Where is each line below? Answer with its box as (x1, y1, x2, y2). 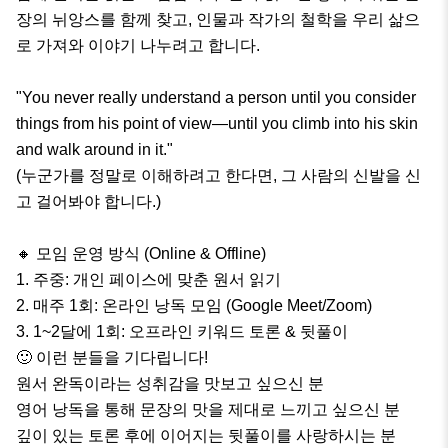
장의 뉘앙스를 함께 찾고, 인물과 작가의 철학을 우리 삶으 (16, 11, 420, 29)
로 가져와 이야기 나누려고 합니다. (16, 37, 260, 55)
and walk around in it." (16, 141, 173, 159)
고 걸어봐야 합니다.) (16, 193, 165, 211)
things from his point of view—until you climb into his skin (16, 115, 418, 133)
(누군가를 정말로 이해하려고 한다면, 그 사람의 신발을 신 (16, 167, 421, 185)
